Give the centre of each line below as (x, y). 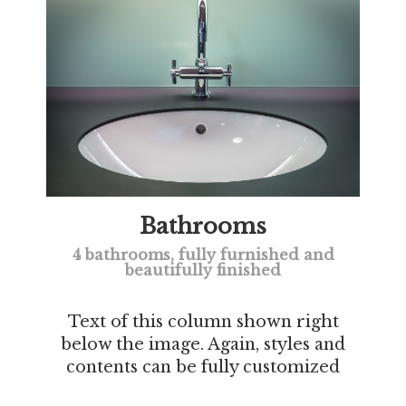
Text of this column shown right (203, 322)
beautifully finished (203, 271)
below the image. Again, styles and (203, 345)
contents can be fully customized (203, 367)
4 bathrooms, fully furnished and (203, 255)
